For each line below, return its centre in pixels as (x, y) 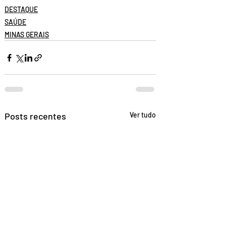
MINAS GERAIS (27, 35)
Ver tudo (143, 115)
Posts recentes (35, 116)
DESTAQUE (21, 9)
